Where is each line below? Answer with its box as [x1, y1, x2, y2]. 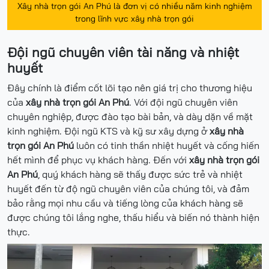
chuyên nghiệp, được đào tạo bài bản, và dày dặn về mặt [7, 110, 253, 122]
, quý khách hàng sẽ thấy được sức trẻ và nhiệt [38, 168, 243, 180]
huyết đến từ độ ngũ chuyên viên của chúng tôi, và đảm [7, 182, 249, 195]
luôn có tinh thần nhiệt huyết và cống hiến [74, 139, 259, 151]
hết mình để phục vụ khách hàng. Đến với [7, 153, 189, 166]
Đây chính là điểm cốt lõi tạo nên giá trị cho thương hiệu [7, 81, 252, 94]
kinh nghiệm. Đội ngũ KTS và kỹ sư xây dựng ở [7, 124, 210, 137]
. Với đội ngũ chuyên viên [129, 95, 238, 108]
